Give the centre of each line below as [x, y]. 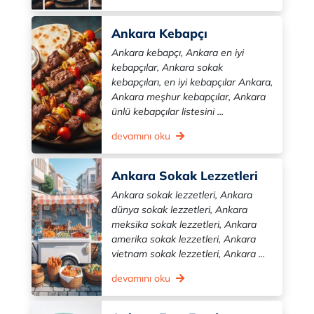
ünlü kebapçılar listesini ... [168, 111]
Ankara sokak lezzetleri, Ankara [182, 195]
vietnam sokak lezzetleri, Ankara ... [188, 254]
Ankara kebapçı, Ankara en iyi [178, 53]
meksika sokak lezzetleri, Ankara [184, 224]
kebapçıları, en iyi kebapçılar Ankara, [192, 82]
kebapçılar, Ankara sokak [167, 67]
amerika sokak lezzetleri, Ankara [184, 239]
